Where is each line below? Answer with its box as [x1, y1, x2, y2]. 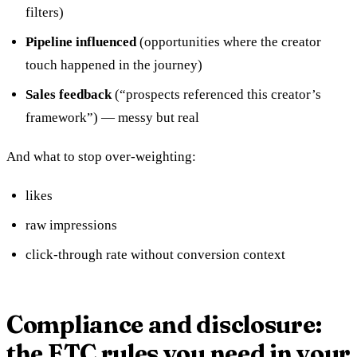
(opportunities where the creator [136, 33, 321, 49]
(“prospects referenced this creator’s [112, 86, 321, 102]
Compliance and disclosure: [6, 309, 322, 339]
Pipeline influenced [25, 33, 136, 49]
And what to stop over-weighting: [6, 148, 196, 164]
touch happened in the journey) [25, 57, 202, 73]
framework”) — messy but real [25, 109, 199, 125]
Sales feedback [25, 86, 112, 102]
